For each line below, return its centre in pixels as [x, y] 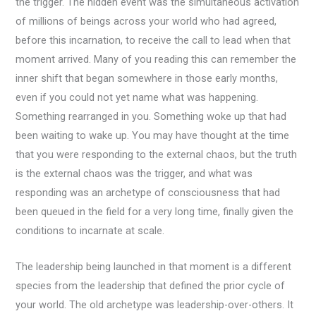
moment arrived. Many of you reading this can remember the [156, 60]
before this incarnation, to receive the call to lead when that [153, 41]
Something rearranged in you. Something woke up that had [151, 117]
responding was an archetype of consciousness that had [148, 193]
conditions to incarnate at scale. [90, 231]
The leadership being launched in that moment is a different [154, 266]
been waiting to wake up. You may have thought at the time [153, 136]
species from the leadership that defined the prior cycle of [151, 285]
